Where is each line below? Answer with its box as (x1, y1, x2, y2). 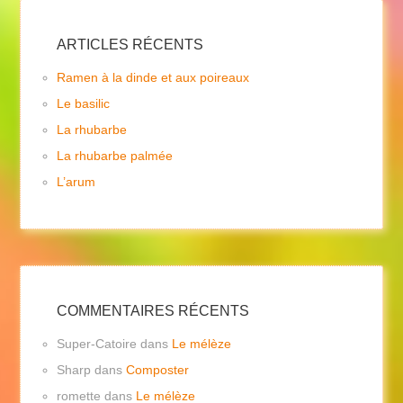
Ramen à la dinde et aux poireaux (57, 70, 250, 85)
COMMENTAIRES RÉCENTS (57, 303, 250, 319)
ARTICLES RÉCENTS (57, 37, 204, 53)
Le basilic (57, 96, 111, 112)
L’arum (57, 175, 96, 190)
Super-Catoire (57, 336, 138, 352)
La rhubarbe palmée (57, 148, 174, 164)
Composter (126, 363, 190, 378)
